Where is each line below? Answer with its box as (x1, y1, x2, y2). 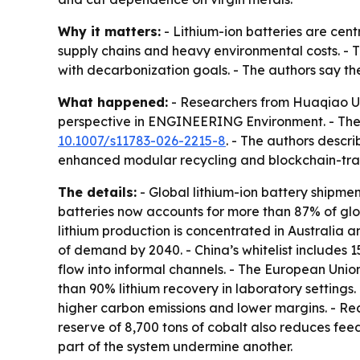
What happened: (58, 94, 168, 111)
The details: (58, 184, 137, 201)
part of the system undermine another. (58, 338, 292, 355)
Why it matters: (58, 23, 161, 40)
